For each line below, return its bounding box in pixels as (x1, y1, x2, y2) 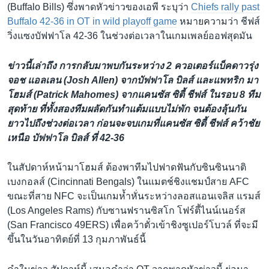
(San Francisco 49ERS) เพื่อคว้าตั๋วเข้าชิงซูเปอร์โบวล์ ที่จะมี (7, 220, 258, 231)
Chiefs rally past (191, 2, 259, 13)
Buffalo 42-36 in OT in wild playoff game (7, 16, 177, 27)
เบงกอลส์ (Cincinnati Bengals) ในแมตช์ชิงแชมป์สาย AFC (7, 177, 249, 187)
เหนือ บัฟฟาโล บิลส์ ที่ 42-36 (7, 132, 124, 143)
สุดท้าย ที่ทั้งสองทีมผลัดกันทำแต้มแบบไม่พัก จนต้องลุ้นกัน (7, 103, 246, 114)
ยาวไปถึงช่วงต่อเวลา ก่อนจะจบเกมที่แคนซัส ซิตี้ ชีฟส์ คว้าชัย (7, 118, 259, 128)
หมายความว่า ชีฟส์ (177, 16, 260, 27)
